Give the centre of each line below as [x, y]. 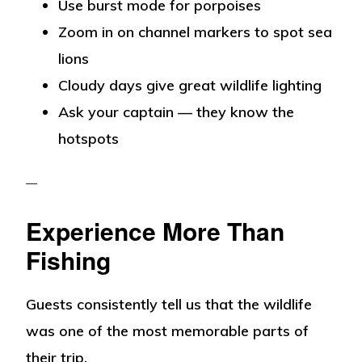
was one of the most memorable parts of [168, 331]
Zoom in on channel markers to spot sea [196, 32]
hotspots [89, 138]
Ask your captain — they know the [177, 112]
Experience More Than [156, 231]
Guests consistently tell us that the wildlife [169, 305]
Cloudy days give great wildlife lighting [190, 85]
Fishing [69, 260]
